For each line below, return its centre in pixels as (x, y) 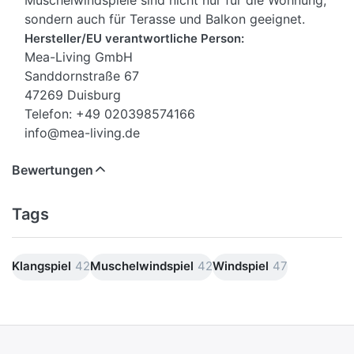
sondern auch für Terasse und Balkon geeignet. (165, 19)
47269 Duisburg (73, 95)
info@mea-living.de (82, 133)
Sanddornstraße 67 (82, 76)
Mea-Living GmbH (79, 57)
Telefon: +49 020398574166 (110, 114)
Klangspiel (41, 265)
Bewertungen (53, 170)
